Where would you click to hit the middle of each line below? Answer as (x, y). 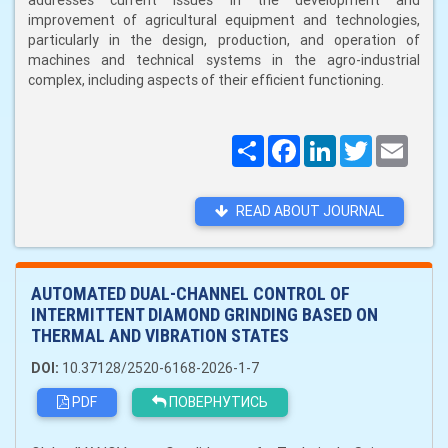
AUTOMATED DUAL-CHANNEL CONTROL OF (190, 293)
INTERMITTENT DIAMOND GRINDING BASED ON (204, 314)
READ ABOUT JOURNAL (308, 211)
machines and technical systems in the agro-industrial (224, 60)
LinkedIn (362, 143)
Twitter (396, 143)
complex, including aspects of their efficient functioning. (206, 80)
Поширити (298, 143)
